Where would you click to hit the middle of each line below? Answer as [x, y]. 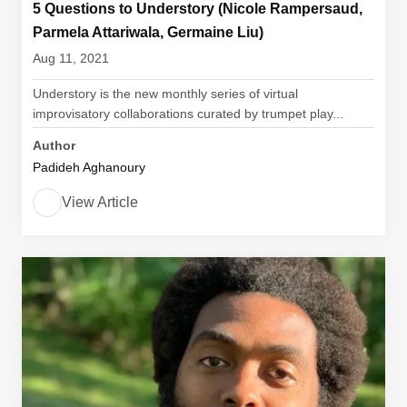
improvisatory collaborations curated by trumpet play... [188, 114]
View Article [100, 202]
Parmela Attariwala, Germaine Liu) [148, 32]
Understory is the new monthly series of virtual [165, 94]
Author [54, 145]
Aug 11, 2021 [71, 58]
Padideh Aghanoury [89, 167]
